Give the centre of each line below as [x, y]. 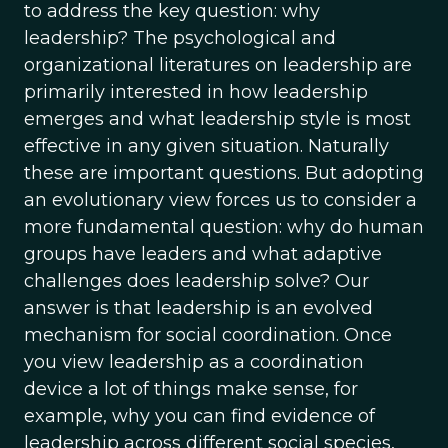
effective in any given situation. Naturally [206, 146]
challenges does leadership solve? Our [196, 281]
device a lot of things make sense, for [191, 389]
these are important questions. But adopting [224, 173]
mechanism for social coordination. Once [208, 335]
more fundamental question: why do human [224, 227]
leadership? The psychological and [180, 38]
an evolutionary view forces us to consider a [220, 200]
